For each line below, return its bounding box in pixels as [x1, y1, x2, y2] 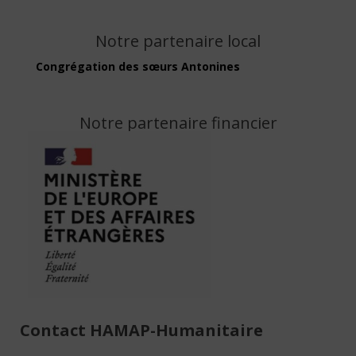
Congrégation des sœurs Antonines [36, 59, 240, 75]
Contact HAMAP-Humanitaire [20, 319, 263, 341]
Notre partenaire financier [79, 112, 277, 134]
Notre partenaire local [95, 30, 261, 52]
